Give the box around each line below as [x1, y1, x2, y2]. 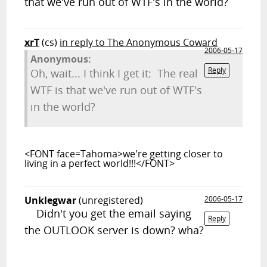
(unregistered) [79, 194, 144, 207]
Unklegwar [24, 194, 77, 207]
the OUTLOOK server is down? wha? [24, 223, 204, 237]
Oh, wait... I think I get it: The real [30, 66, 198, 80]
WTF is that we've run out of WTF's [30, 83, 203, 97]
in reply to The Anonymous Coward [60, 36, 218, 49]
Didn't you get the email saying [24, 206, 192, 221]
